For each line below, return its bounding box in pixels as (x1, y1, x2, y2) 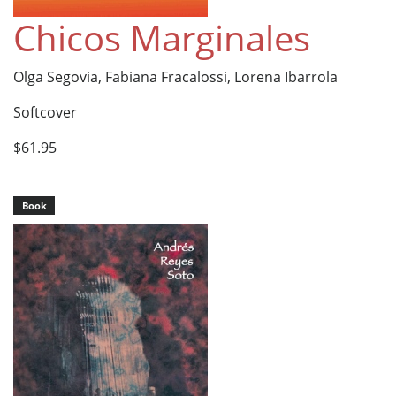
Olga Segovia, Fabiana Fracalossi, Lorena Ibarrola (13, 66, 338, 87)
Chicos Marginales (13, 12, 310, 62)
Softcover (13, 102, 77, 122)
